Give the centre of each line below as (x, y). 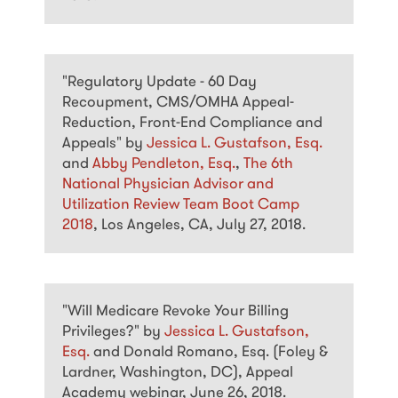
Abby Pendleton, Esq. (164, 164)
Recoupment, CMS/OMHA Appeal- (178, 103)
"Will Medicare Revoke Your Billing (175, 312)
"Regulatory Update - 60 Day (159, 83)
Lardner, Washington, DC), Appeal (178, 373)
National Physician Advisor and (168, 185)
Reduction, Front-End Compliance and (192, 123)
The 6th (268, 164)
